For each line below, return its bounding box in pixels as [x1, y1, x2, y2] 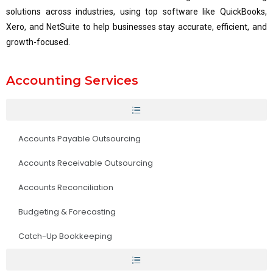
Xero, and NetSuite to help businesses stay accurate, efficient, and [6, 22, 267, 32]
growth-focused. [6, 37, 70, 47]
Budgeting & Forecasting [18, 206, 116, 218]
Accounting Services [6, 73, 138, 88]
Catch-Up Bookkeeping [18, 230, 112, 242]
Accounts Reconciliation [18, 182, 113, 193]
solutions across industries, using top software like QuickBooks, [6, 7, 267, 16]
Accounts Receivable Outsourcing [18, 157, 153, 169]
